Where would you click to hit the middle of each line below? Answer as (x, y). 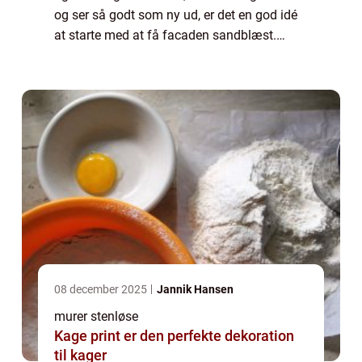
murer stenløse (96, 317)
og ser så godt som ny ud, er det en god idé (176, 15)
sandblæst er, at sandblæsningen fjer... (164, 76)
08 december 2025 (102, 290)
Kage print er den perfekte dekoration (174, 336)
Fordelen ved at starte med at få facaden (170, 56)
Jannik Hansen (195, 290)
